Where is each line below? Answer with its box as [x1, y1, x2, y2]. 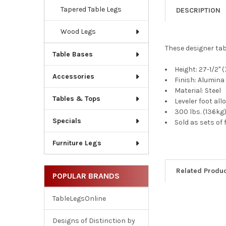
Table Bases [52, 50, 93, 59]
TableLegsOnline [52, 194, 106, 203]
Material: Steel [175, 86, 221, 95]
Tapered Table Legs [60, 5, 122, 14]
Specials [52, 117, 81, 126]
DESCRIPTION [176, 6, 221, 15]
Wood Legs [60, 27, 96, 36]
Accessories [52, 72, 94, 81]
